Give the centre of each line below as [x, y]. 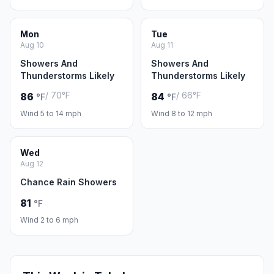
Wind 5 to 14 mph [51, 113]
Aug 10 [32, 45]
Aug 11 [162, 45]
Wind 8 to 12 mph [182, 113]
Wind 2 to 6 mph [49, 220]
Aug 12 [32, 164]
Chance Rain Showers [68, 182]
